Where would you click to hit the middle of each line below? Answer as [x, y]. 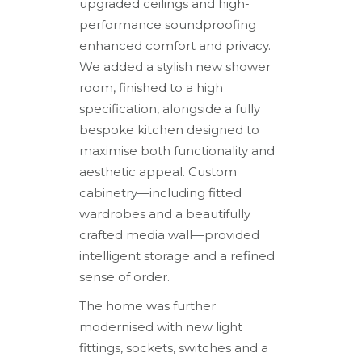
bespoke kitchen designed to [170, 129]
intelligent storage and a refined [177, 255]
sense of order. [125, 276]
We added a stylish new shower [175, 66]
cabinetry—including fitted [161, 192]
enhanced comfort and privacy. [175, 45]
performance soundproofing [168, 24]
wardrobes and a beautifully [165, 213]
